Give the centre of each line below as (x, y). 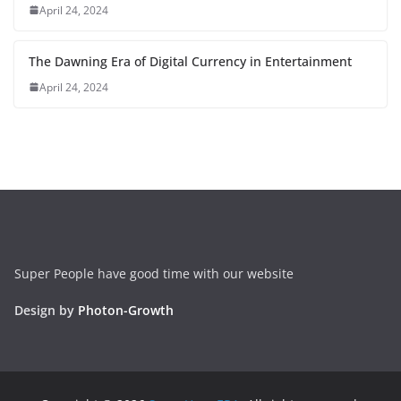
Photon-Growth (126, 310)
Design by (46, 310)
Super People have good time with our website (154, 273)
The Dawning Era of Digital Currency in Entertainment (190, 61)
